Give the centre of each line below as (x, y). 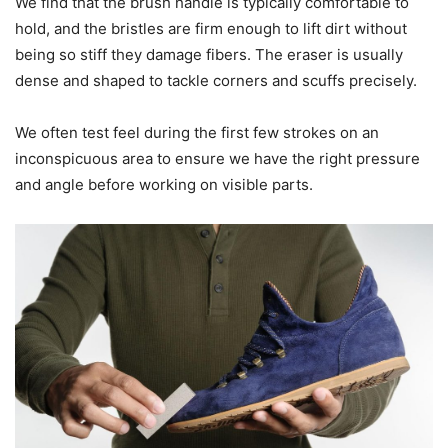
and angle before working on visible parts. (164, 185)
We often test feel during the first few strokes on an (197, 133)
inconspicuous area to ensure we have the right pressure (217, 159)
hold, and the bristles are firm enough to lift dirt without (211, 29)
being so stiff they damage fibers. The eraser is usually (209, 55)
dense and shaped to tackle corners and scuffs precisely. (216, 81)
